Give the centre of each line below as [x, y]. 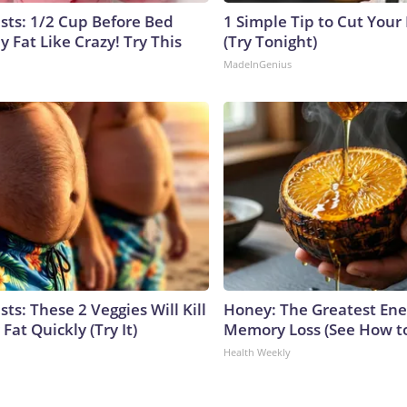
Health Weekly [257, 352]
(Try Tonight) [270, 41]
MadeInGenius [258, 64]
